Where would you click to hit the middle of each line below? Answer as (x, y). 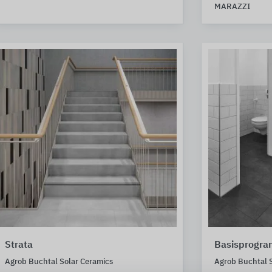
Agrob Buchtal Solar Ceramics (59, 262)
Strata (19, 245)
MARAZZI (232, 7)
